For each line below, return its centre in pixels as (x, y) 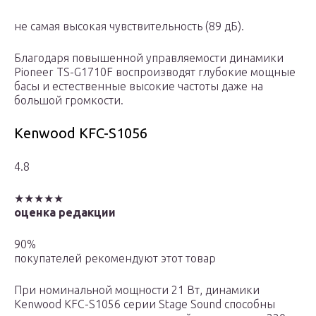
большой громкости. (69, 101)
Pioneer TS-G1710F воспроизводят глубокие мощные (155, 72)
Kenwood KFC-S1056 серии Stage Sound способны (145, 304)
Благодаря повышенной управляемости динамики (149, 58)
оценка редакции (65, 213)
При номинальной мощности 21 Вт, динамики (137, 290)
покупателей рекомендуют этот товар (115, 259)
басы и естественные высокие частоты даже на (139, 86)
